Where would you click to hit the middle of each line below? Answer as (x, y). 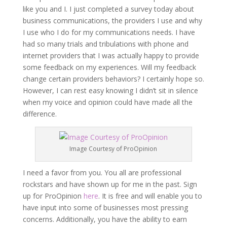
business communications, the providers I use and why (112, 21)
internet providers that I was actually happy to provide (111, 55)
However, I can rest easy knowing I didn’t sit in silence (110, 90)
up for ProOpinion (53, 196)
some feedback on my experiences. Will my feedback (109, 67)
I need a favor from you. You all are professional (102, 173)
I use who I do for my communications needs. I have (109, 32)
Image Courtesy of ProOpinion (113, 149)
